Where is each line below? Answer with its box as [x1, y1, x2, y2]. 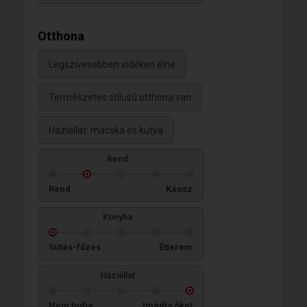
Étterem [159, 241, 193, 252]
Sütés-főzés [49, 241, 101, 252]
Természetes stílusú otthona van [49, 91, 191, 103]
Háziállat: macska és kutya [49, 124, 163, 136]
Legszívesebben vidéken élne [49, 58, 175, 70]
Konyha [102, 211, 132, 222]
